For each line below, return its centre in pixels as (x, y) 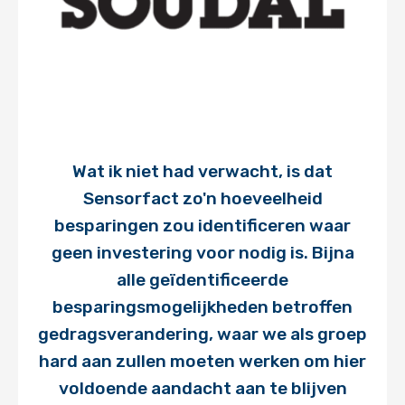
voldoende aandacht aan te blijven (202, 388)
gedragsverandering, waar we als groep (202, 334)
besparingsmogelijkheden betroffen (202, 307)
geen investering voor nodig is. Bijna (202, 253)
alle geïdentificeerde (202, 280)
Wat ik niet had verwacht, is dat (202, 171)
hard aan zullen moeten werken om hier (202, 361)
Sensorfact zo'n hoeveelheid (202, 198)
